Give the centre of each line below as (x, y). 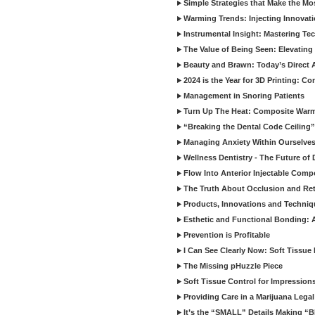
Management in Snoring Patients (244, 96)
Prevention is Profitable (227, 235)
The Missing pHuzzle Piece (233, 266)
